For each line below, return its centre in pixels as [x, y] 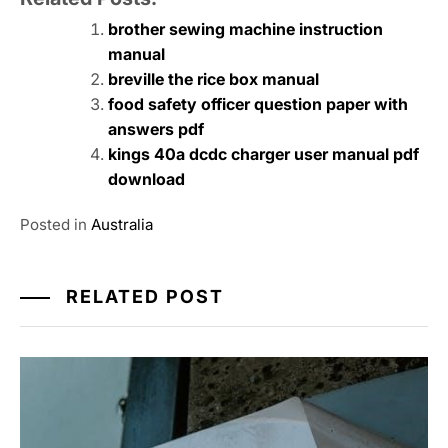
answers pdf [156, 129]
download [146, 179]
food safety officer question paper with [258, 104]
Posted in [55, 225]
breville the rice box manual [213, 79]
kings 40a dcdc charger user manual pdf [263, 154]
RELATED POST [142, 297]
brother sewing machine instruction [245, 29]
